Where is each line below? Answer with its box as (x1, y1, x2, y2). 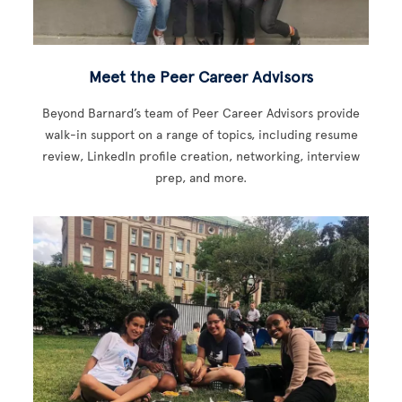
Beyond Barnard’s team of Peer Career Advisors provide (42, 106, 360, 121)
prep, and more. (155, 170, 247, 186)
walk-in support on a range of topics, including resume (44, 127, 358, 143)
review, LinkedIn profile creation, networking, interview (42, 149, 360, 164)
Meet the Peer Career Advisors (89, 67, 313, 87)
